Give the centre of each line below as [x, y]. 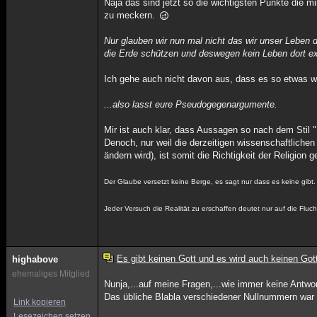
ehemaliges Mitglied [51, 274]
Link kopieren [40, 302]
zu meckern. [131, 15]
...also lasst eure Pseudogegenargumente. [191, 104]
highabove [35, 259]
